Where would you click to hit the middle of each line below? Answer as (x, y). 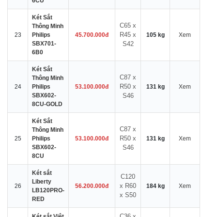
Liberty (42, 182)
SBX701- (44, 44)
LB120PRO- (48, 190)
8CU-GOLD (47, 104)
